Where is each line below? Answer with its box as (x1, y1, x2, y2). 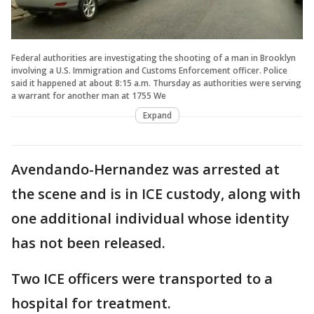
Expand (142, 109, 172, 122)
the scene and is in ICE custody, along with (11, 184, 301, 204)
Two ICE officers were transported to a (11, 269, 273, 289)
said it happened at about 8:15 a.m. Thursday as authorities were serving (11, 77, 301, 90)
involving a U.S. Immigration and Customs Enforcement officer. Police (11, 64, 287, 77)
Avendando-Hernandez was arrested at (11, 160, 280, 179)
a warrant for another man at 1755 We (11, 90, 166, 102)
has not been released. (11, 233, 165, 253)
